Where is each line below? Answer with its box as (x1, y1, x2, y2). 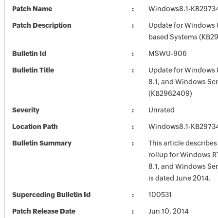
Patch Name (12, 5, 52, 13)
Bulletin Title (12, 66, 54, 74)
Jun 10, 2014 (148, 207, 189, 215)
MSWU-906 (148, 50, 187, 57)
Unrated (148, 106, 175, 114)
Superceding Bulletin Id (12, 191, 91, 199)
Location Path (12, 123, 58, 130)
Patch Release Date (12, 207, 75, 215)
